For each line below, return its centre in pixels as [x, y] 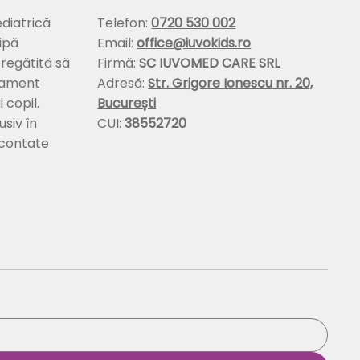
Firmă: [119, 63]
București [127, 103]
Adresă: [123, 83]
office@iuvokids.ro [194, 43]
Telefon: [125, 22]
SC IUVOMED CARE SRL [210, 63]
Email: [117, 43]
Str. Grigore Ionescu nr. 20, [231, 83]
